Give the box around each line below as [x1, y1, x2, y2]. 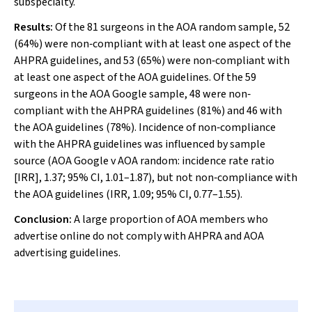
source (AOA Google [14, 153, 111, 169]
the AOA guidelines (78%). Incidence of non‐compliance [14, 120, 276, 135]
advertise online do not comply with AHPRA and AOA [14, 228, 264, 244]
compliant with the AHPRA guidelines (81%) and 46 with [14, 103, 282, 118]
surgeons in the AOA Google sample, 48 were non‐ [14, 86, 251, 102]
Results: [14, 19, 55, 35]
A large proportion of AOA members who [74, 212, 268, 227]
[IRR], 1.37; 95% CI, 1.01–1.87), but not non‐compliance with [14, 170, 297, 185]
